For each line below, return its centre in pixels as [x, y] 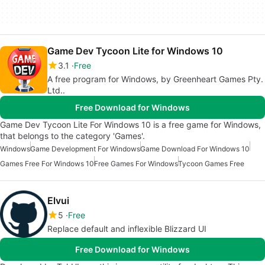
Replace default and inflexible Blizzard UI [127, 228]
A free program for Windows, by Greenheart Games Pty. [155, 79]
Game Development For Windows [85, 148]
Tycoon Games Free [211, 163]
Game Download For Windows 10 [195, 148]
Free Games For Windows [136, 163]
